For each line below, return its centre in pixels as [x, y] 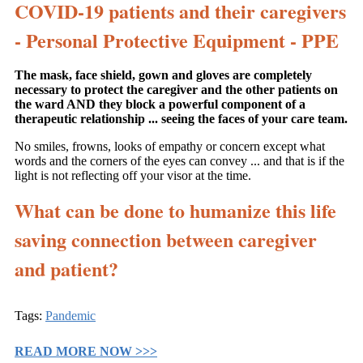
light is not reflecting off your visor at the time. [133, 176]
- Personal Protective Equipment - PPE [177, 41]
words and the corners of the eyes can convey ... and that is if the [179, 161]
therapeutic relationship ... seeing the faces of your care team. [181, 119]
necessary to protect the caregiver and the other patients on [176, 90]
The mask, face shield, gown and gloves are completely [163, 75]
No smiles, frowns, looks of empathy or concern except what [170, 147]
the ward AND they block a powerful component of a [160, 105]
